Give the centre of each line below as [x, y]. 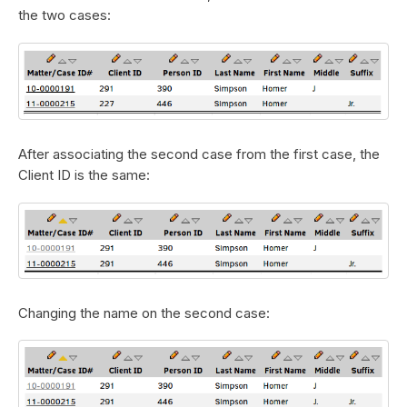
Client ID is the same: [84, 175]
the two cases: [65, 15]
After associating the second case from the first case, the [199, 154]
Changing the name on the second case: [144, 313]
